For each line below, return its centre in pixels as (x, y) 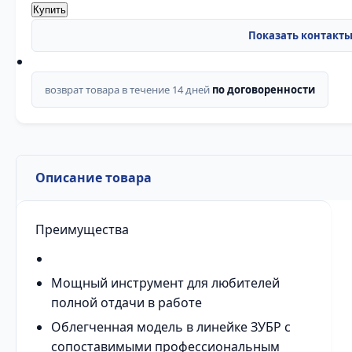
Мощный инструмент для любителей (165, 283)
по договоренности (264, 90)
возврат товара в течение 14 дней (128, 90)
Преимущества (82, 229)
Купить (49, 10)
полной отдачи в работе (126, 302)
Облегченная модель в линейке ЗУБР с (171, 327)
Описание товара (93, 178)
